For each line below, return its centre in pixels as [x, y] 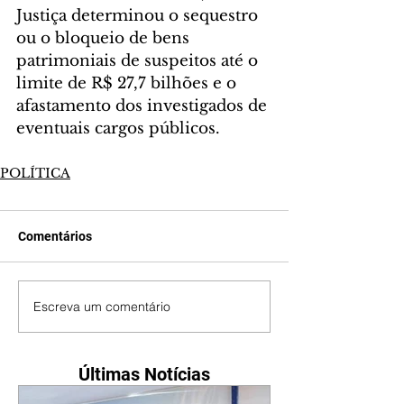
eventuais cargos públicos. [118, 129]
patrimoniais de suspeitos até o [139, 61]
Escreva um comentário [102, 306]
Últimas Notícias [144, 375]
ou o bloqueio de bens [105, 39]
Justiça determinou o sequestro [139, 16]
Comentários [55, 237]
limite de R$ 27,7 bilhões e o [129, 84]
